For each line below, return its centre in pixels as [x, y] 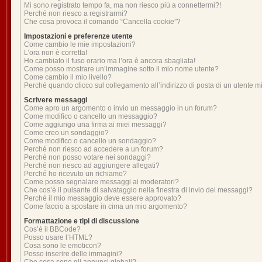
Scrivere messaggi [56, 100]
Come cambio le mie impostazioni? [80, 44]
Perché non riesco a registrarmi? [76, 13]
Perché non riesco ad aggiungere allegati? [92, 166]
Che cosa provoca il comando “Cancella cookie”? [102, 22]
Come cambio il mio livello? [68, 77]
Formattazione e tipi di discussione [82, 221]
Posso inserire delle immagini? [73, 254]
